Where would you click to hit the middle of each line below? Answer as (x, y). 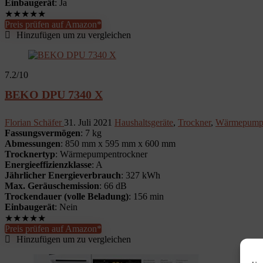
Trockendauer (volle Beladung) (67, 196)
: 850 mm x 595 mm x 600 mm (118, 144)
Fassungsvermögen (43, 133)
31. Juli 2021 (89, 122)
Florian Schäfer (34, 122)
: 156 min (146, 196)
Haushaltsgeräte (144, 122)
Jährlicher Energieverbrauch (63, 175)
